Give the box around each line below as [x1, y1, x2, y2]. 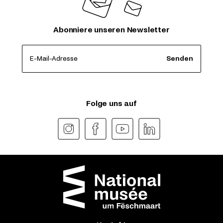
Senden [166, 54, 193, 62]
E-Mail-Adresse [30, 54, 78, 62]
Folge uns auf [86, 99, 137, 108]
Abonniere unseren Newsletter [53, 25, 170, 34]
